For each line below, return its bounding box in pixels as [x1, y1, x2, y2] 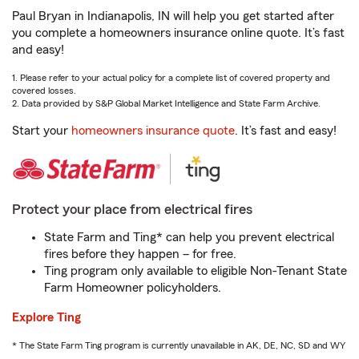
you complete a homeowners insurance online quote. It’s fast [12, 26, 345, 39]
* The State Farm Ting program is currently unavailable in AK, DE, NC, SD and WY [12, 341, 345, 350]
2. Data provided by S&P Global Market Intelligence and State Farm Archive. [12, 99, 321, 108]
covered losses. [12, 86, 76, 95]
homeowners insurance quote [71, 124, 235, 137]
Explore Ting [12, 311, 81, 324]
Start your [12, 124, 71, 137]
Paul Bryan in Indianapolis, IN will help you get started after [12, 10, 334, 22]
